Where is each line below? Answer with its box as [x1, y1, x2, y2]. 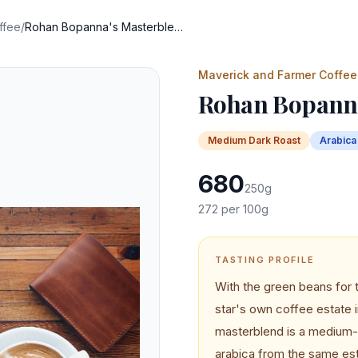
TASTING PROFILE [215, 254, 315, 265]
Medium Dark [208, 134, 271, 146]
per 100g [218, 202, 268, 216]
